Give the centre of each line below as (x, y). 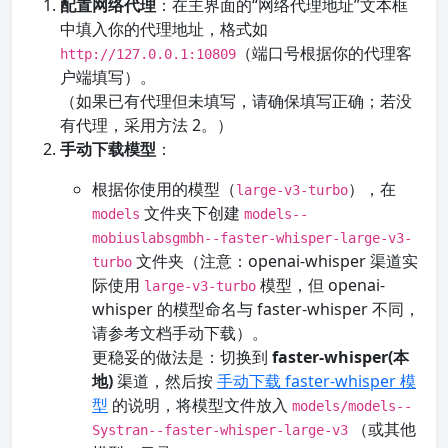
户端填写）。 (108, 77)
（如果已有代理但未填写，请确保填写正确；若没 (236, 101)
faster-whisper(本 (340, 357)
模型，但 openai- (320, 285)
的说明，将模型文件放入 (200, 405)
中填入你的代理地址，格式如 (164, 29)
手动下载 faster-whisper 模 (316, 381)
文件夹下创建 (192, 213)
